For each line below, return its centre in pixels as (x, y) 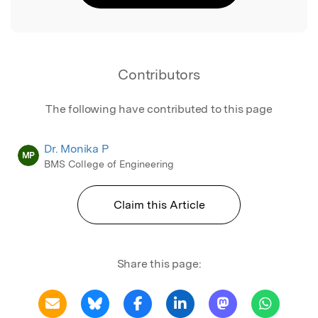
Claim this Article (159, 204)
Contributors (159, 74)
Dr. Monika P (76, 148)
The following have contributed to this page (159, 109)
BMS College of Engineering (109, 164)
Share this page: (159, 263)
